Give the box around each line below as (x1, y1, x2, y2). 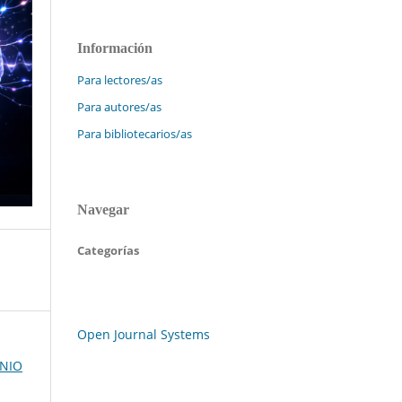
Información (77, 39, 153, 56)
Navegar (77, 201, 129, 217)
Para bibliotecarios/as (77, 125, 192, 142)
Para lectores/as (77, 71, 162, 88)
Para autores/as (77, 98, 162, 115)
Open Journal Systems (77, 325, 210, 343)
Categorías (77, 241, 139, 258)
